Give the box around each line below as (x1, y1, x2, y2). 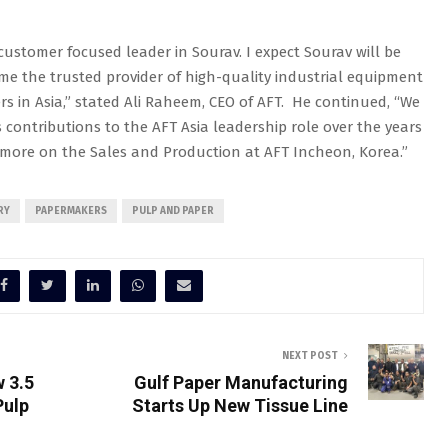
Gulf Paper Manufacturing (134, 372, 348, 393)
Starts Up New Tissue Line (132, 395, 348, 416)
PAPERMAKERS (35, 205, 107, 217)
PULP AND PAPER (132, 205, 214, 217)
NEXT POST (282, 350, 338, 362)
